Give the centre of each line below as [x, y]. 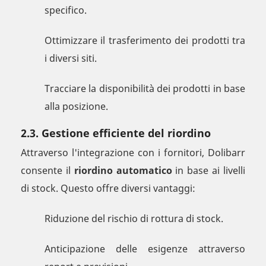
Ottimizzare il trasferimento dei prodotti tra [145, 41]
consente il [47, 171]
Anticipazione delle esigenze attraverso [145, 249]
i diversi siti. [71, 58]
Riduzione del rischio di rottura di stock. [134, 219]
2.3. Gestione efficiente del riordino [116, 133]
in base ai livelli [209, 171]
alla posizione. [76, 107]
